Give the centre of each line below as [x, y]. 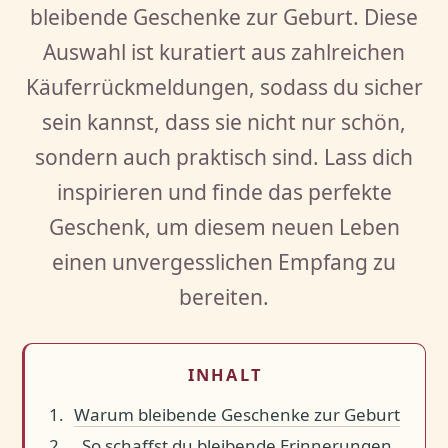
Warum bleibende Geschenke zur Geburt [236, 414]
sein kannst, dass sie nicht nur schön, [224, 121]
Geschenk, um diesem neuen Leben [224, 226]
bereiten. [224, 296]
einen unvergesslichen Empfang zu [224, 261]
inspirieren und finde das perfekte [224, 191]
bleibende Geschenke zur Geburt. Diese [224, 16]
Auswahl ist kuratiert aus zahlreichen [224, 51]
